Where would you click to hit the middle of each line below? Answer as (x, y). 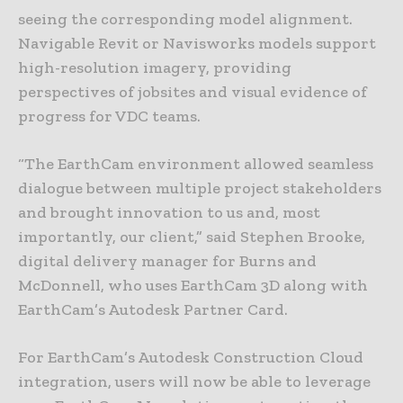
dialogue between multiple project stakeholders (200, 188)
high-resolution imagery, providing (155, 68)
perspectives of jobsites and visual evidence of (193, 92)
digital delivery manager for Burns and (167, 261)
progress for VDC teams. (109, 116)
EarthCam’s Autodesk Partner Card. (153, 310)
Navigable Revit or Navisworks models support (197, 44)
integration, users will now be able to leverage (194, 382)
